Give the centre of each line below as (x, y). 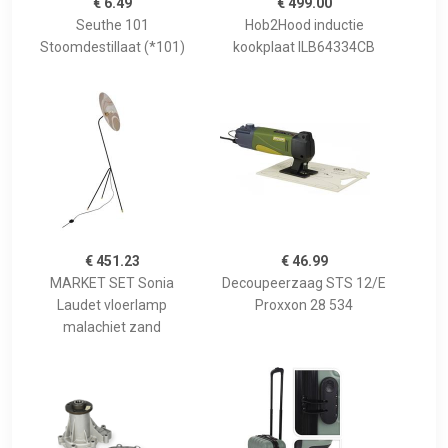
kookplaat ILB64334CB (304, 47)
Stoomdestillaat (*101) (112, 47)
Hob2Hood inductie (304, 25)
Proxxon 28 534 (304, 305)
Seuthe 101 (112, 25)
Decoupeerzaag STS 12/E (304, 283)
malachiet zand (112, 327)
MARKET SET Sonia (112, 283)
